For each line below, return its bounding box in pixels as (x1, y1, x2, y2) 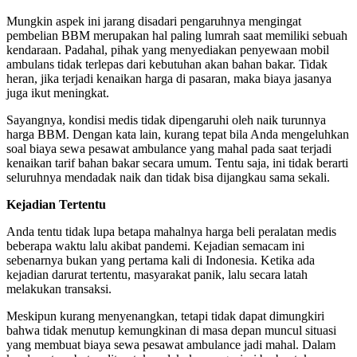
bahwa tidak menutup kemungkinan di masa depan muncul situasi (6, 323, 336, 337)
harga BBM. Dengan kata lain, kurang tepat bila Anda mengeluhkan (6, 127, 349, 141)
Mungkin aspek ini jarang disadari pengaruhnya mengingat (6, 14, 301, 28)
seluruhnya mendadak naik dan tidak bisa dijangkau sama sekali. (6, 170, 330, 184)
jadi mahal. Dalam (244, 337, 335, 351)
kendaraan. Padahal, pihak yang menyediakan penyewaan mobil (6, 42, 329, 57)
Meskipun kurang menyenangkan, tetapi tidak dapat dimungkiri (6, 308, 324, 323)
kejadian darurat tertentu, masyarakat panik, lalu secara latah (6, 267, 308, 281)
